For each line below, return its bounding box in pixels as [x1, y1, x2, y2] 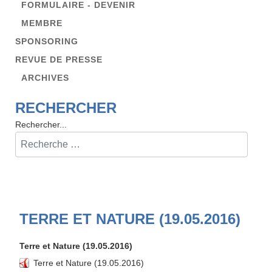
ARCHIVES [21, 72, 69, 83]
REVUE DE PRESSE [15, 54, 103, 64]
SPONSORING [15, 36, 78, 46]
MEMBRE [21, 18, 63, 28]
